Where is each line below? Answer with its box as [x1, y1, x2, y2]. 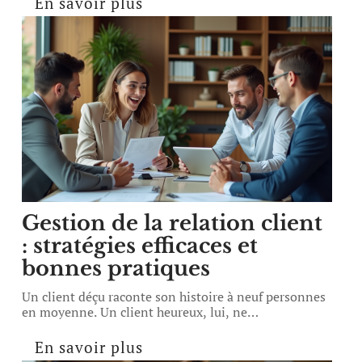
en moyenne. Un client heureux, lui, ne [22, 303, 248, 321]
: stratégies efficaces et [22, 233, 259, 259]
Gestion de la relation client [22, 210, 323, 236]
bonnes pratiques [22, 255, 211, 281]
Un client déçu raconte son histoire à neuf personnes [22, 288, 326, 305]
